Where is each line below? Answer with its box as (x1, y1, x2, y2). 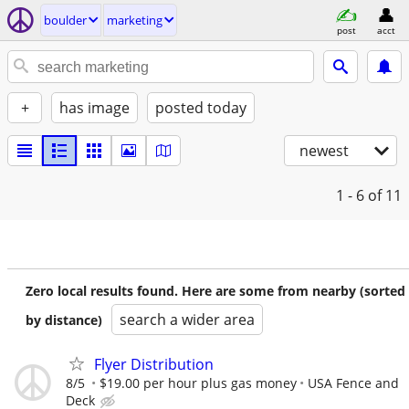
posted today (155, 98, 246, 118)
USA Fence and (308, 374, 399, 392)
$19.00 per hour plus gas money (100, 374, 297, 392)
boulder (44, 12, 87, 28)
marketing (107, 12, 163, 28)
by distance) (26, 311, 102, 329)
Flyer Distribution (94, 354, 214, 374)
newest (299, 141, 349, 161)
